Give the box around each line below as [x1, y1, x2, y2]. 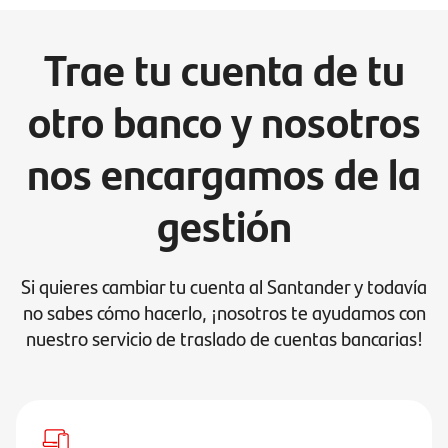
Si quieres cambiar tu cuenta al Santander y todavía [21, 271, 427, 300]
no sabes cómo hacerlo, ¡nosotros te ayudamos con [22, 297, 426, 326]
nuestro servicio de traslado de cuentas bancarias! [25, 323, 423, 352]
